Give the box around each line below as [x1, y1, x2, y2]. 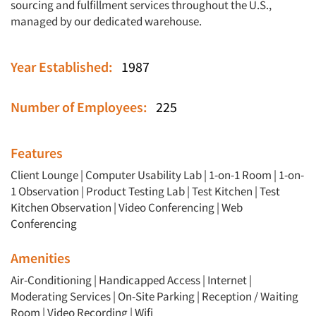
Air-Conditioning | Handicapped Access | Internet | [11, 272, 252, 288]
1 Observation [11, 183, 79, 200]
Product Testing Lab [86, 183, 185, 200]
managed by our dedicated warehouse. [11, 13, 202, 30]
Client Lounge [11, 167, 78, 183]
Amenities [11, 249, 71, 267]
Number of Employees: [11, 98, 156, 116]
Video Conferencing [119, 200, 214, 216]
